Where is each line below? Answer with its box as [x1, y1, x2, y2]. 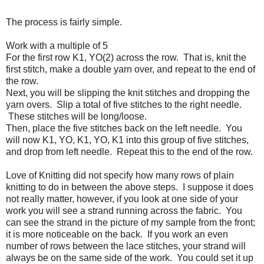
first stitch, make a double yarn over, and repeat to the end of [6, 64, 255, 75]
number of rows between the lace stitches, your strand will [6, 241, 246, 252]
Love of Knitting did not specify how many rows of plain [6, 170, 234, 181]
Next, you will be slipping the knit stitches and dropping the [6, 88, 250, 98]
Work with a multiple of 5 [6, 41, 108, 51]
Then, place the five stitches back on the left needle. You [6, 123, 242, 134]
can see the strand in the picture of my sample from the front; [6, 217, 255, 228]
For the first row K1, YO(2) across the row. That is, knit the [6, 52, 246, 63]
